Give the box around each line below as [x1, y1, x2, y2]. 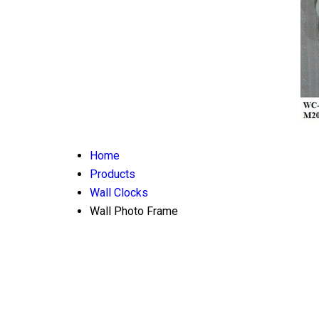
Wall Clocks [90, 186, 148, 199]
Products [90, 167, 135, 181]
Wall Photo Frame [90, 204, 178, 218]
